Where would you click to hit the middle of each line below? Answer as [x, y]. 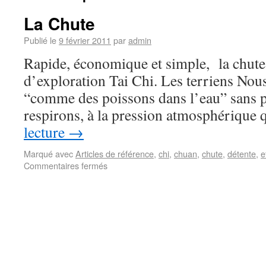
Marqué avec [48, 153]
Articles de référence [115, 153]
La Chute [59, 23]
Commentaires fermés [66, 165]
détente [242, 153]
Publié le [40, 40]
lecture [46, 132]
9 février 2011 [85, 40]
